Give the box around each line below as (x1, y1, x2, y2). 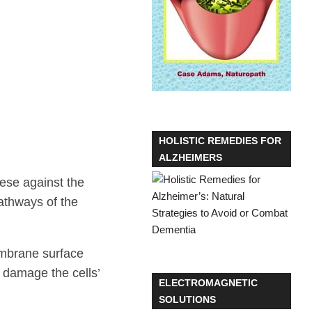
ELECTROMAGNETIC (159, 277, 258, 288)
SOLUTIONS (159, 294, 216, 305)
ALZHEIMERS (159, 152, 222, 163)
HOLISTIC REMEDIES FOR (159, 135, 281, 146)
